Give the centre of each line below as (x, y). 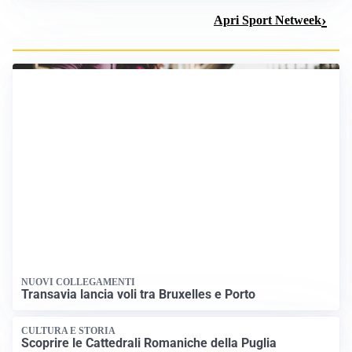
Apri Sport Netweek (268, 20)
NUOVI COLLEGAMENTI (79, 315)
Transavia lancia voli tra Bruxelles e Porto (139, 326)
